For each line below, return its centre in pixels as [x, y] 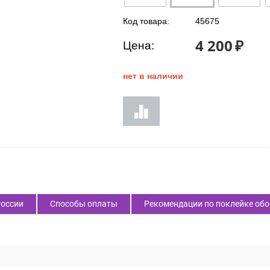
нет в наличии [153, 76]
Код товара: [146, 21]
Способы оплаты [84, 204]
